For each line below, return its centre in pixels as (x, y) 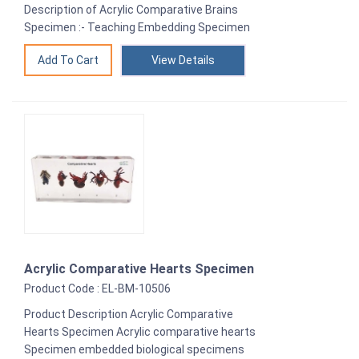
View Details (183, 60)
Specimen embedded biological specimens (134, 349)
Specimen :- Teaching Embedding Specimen (137, 27)
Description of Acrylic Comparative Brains (131, 9)
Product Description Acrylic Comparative (129, 314)
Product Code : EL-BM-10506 (97, 288)
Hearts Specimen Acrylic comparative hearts (140, 331)
